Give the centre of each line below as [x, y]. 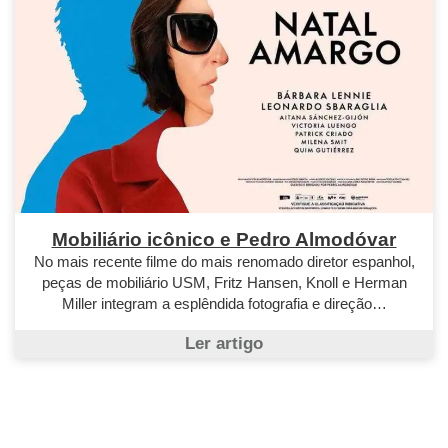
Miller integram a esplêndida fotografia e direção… [224, 304]
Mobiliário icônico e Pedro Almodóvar [224, 240]
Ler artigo [224, 343]
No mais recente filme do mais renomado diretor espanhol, [224, 262]
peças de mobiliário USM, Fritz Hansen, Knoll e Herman [224, 283]
